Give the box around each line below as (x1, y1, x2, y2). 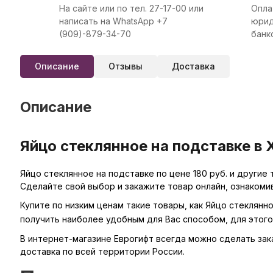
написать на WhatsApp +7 (58, 16, 168, 26)
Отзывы (108, 61, 143, 71)
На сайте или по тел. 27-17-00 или (58, 3, 204, 13)
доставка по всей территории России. (19, 246, 185, 257)
